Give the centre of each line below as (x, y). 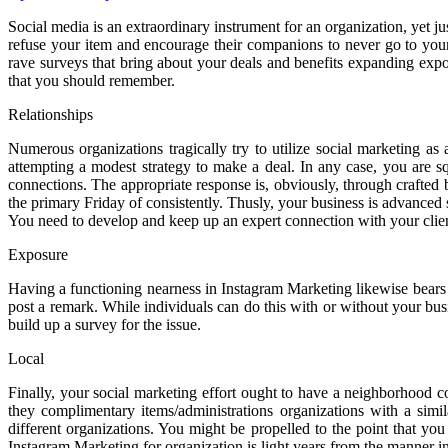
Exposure (38, 255)
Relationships (50, 115)
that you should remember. (91, 81)
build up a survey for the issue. (104, 325)
